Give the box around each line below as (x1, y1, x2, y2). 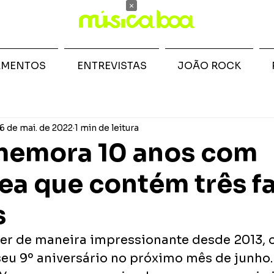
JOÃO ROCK (177, 59, 241, 72)
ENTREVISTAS (76, 59, 147, 72)
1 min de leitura (75, 122, 139, 133)
